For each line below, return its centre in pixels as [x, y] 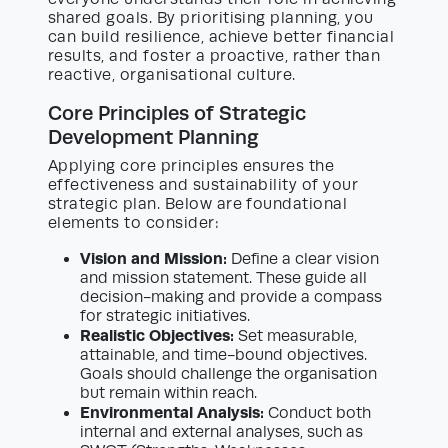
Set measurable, [295, 336]
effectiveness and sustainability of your [203, 185]
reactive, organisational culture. [172, 75]
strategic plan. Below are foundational [198, 204]
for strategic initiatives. [165, 316]
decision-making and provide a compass [231, 297]
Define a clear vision [303, 259]
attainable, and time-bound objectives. [223, 355]
